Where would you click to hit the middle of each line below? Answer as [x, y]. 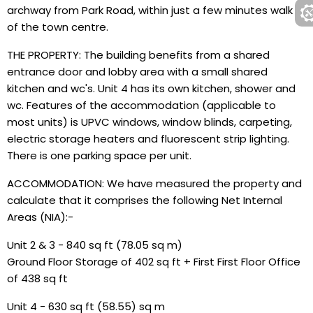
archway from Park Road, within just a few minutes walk [150, 10]
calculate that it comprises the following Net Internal [145, 200]
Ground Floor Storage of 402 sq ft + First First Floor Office [154, 262]
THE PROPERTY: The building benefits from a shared [138, 55]
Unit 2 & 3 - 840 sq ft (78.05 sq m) [95, 245]
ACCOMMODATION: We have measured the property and [154, 183]
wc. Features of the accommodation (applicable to [141, 105]
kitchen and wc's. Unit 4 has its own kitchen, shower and [151, 88]
